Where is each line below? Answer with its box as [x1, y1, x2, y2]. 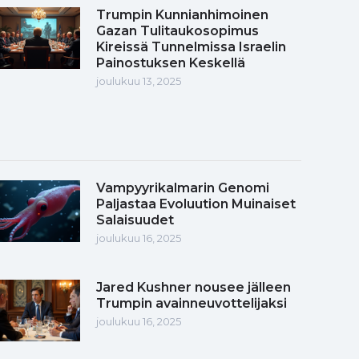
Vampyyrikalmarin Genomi [96, 179, 269, 196]
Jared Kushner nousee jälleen [96, 279, 291, 295]
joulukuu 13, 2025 [96, 74, 181, 87]
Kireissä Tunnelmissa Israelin [96, 38, 286, 54]
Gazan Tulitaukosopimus [96, 22, 259, 38]
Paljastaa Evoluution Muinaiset [96, 196, 296, 212]
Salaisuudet [96, 212, 174, 228]
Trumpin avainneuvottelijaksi [96, 295, 287, 311]
